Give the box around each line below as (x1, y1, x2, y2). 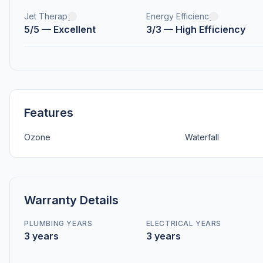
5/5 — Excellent (24, 23, 96, 36)
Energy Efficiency (146, 11, 214, 22)
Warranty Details (24, 193, 119, 208)
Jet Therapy (24, 11, 72, 22)
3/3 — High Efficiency (146, 23, 245, 36)
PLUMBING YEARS (24, 219, 93, 228)
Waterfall (185, 132, 219, 143)
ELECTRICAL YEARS (146, 219, 222, 228)
